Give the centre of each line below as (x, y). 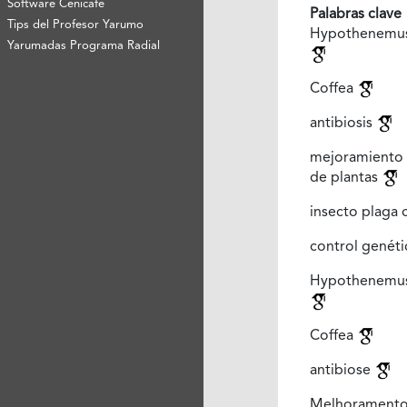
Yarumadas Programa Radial (84, 45)
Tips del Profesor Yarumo (76, 25)
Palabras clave (355, 14)
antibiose (342, 370)
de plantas (345, 178)
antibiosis (342, 123)
